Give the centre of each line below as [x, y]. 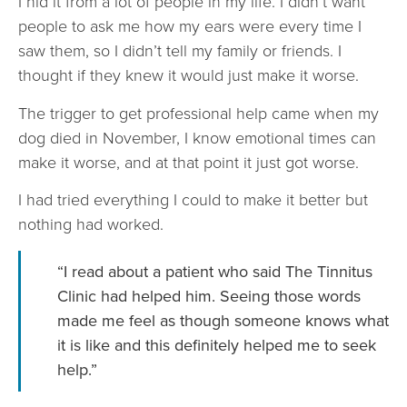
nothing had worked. [91, 225]
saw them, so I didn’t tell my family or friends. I [180, 51]
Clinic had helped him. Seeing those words [209, 296]
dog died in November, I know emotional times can [197, 138]
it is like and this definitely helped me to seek [217, 345]
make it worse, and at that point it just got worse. [189, 162]
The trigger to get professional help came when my [199, 113]
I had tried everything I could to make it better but [193, 200]
